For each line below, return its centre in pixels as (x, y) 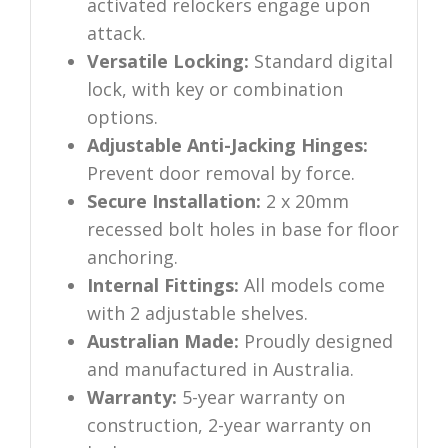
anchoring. (132, 257)
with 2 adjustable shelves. (197, 313)
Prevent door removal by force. (220, 173)
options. (122, 117)
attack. (116, 33)
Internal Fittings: (162, 285)
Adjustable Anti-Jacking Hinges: (227, 145)
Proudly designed (315, 341)
